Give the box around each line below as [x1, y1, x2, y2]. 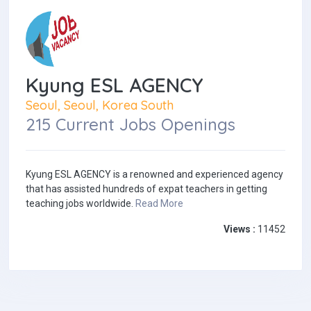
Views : [224, 224, 255, 235]
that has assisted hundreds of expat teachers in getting [26, 183, 267, 195]
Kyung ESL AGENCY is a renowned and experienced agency [26, 169, 283, 180]
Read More [135, 198, 183, 210]
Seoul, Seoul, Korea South [26, 97, 174, 113]
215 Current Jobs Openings [26, 114, 235, 135]
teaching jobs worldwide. [26, 198, 135, 210]
